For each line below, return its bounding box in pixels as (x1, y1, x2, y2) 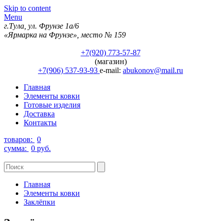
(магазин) (94, 57, 127, 66)
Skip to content (4, 4, 51, 12)
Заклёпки (24, 198, 55, 206)
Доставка (24, 110, 55, 118)
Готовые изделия (24, 101, 80, 109)
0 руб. (31, 144, 51, 152)
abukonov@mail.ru (123, 66, 183, 74)
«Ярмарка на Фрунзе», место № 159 (4, 31, 126, 39)
